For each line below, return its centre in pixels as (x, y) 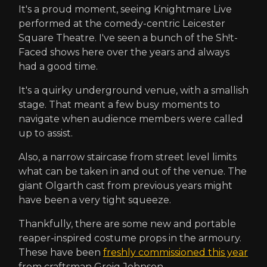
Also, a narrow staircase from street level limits (128, 157)
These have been (61, 253)
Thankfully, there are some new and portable (127, 224)
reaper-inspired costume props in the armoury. (130, 238)
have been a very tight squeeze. (95, 200)
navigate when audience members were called (131, 119)
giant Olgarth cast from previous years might (125, 186)
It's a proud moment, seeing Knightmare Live (125, 10)
